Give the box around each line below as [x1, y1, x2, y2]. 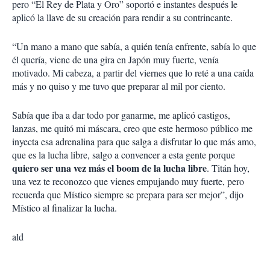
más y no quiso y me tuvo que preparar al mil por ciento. [12, 80, 225, 93]
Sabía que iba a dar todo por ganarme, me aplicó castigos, [12, 108, 230, 122]
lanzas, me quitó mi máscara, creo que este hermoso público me [12, 122, 253, 135]
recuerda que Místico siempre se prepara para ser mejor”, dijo [12, 188, 243, 201]
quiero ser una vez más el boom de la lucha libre [12, 161, 207, 175]
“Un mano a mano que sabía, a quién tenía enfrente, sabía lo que [12, 40, 256, 53]
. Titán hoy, [207, 162, 250, 175]
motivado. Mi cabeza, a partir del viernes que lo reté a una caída [12, 66, 254, 80]
